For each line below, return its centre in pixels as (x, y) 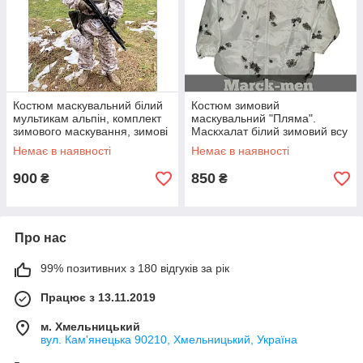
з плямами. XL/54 (238, 157)
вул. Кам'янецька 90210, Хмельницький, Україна (169, 340)
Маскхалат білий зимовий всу (269, 131)
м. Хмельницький (90, 327)
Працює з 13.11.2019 (98, 297)
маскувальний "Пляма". (254, 118)
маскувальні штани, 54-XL (82, 144)
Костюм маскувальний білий (88, 105)
